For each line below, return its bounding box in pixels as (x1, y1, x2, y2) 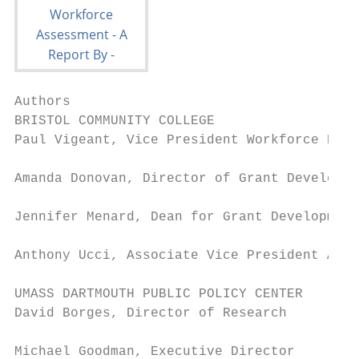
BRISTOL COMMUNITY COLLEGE (14, 114, 215, 128)
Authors (14, 95, 71, 109)
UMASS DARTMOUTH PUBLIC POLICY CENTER (14, 287, 303, 301)
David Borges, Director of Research (14, 306, 287, 321)
